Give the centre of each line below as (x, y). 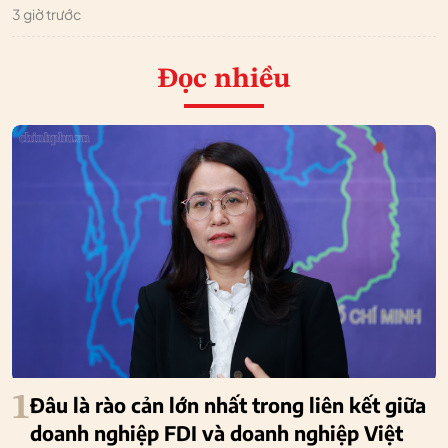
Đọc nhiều (224, 80)
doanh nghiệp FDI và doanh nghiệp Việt (216, 433)
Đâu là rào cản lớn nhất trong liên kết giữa (228, 405)
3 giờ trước (46, 14)
